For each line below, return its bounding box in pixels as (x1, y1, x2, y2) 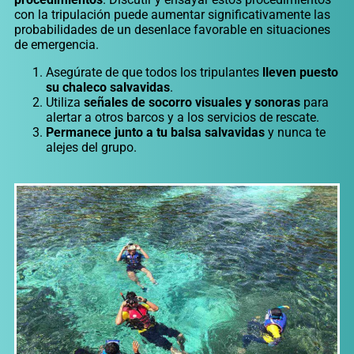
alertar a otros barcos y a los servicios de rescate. (46, 110, 319, 126)
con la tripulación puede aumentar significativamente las (14, 7, 330, 23)
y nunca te (265, 125, 326, 141)
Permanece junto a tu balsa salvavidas (46, 125, 265, 141)
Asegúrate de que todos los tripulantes (46, 65, 262, 81)
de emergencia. (14, 37, 99, 53)
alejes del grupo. (46, 140, 137, 156)
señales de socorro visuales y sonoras (81, 95, 300, 111)
